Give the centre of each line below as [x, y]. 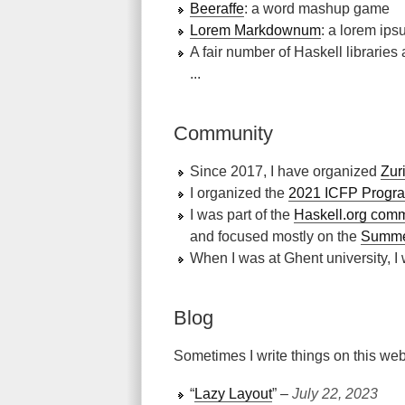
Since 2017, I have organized [285, 171]
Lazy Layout [233, 394]
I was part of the [242, 215]
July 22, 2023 [335, 394]
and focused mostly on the [275, 236]
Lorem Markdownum [255, 30]
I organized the [239, 193]
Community [223, 133]
